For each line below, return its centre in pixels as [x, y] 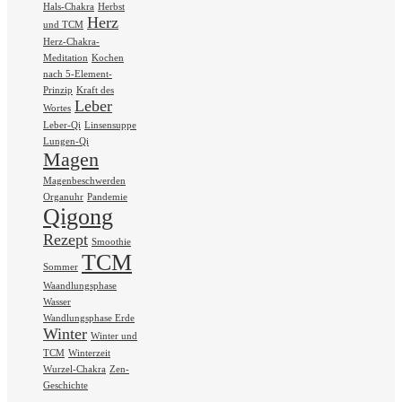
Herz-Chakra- [71, 41]
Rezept [66, 239]
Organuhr [63, 197]
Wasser [57, 301]
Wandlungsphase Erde [89, 318]
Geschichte [66, 385]
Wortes [57, 108]
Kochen [108, 57]
